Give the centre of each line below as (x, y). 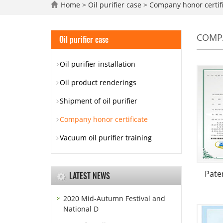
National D (81, 209)
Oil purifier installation (98, 64)
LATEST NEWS (90, 176)
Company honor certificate (104, 119)
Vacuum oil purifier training (106, 138)
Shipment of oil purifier (99, 101)
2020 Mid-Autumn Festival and (114, 198)
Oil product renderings (98, 82)
